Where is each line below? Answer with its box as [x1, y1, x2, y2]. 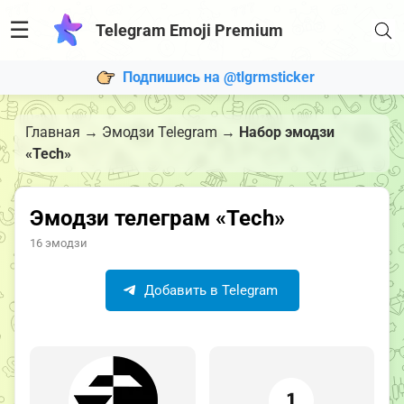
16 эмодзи [30, 236, 87, 250]
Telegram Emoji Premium [95, 21, 283, 40]
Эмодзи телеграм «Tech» [30, 206, 285, 231]
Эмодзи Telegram [102, 124, 217, 141]
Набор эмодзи [239, 124, 335, 141]
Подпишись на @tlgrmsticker [122, 68, 315, 86]
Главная [25, 124, 80, 141]
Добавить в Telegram [140, 282, 278, 298]
